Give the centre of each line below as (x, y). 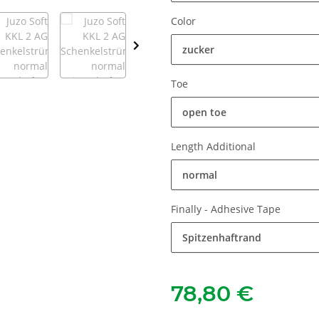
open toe (204, 113)
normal (200, 175)
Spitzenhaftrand (222, 238)
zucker (198, 50)
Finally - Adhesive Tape (227, 209)
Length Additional (215, 147)
